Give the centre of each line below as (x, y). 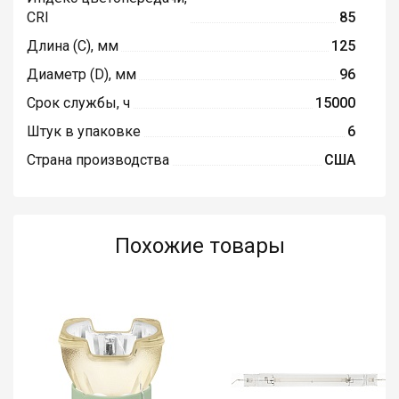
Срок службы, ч (78, 103)
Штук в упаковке (84, 132)
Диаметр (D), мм (81, 75)
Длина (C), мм (73, 46)
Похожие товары (199, 246)
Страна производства (98, 160)
